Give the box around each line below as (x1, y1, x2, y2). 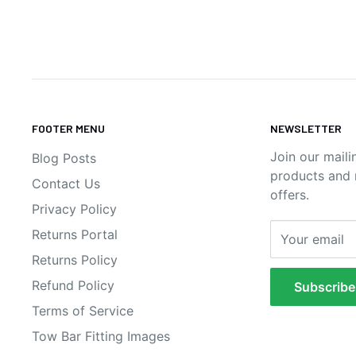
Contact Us (32, 175, 100, 192)
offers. (270, 186, 309, 203)
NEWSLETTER (270, 122, 342, 136)
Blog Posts (32, 149, 96, 166)
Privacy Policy (32, 200, 117, 217)
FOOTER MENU (32, 122, 105, 136)
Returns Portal (32, 226, 118, 242)
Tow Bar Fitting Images (32, 327, 170, 344)
